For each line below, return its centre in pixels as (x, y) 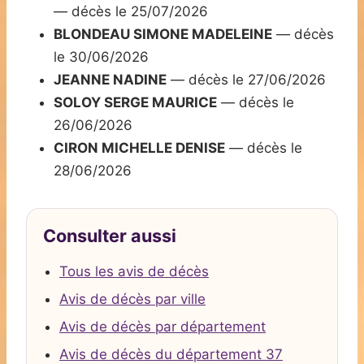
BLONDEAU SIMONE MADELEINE (163, 35)
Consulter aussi (110, 236)
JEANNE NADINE (110, 80)
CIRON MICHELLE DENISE (139, 148)
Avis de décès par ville (132, 299)
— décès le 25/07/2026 (131, 12)
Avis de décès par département (162, 327)
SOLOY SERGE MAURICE (135, 103)
